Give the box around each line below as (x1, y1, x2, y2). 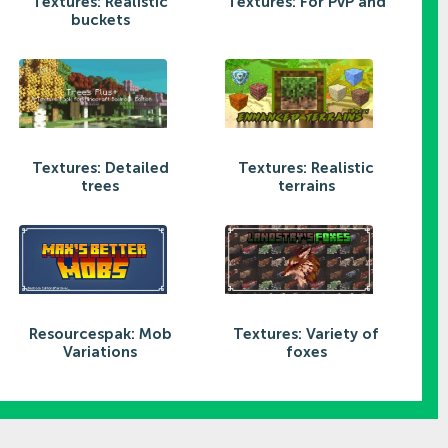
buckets (70, 10, 130, 29)
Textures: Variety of (233, 324, 379, 343)
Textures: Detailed (31, 158, 169, 177)
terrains (277, 176, 335, 195)
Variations (63, 342, 137, 361)
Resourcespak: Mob (28, 324, 172, 343)
